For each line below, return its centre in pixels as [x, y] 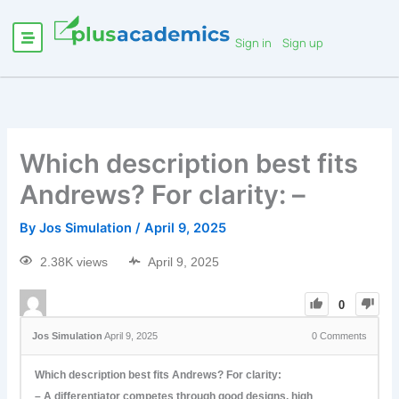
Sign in [254, 43]
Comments [342, 336]
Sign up [303, 43]
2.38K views [74, 262]
